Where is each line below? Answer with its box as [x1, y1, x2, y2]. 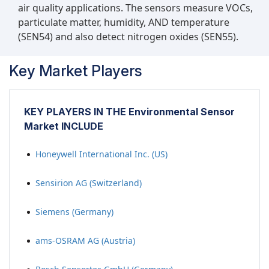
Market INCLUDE [24, 120, 103, 133]
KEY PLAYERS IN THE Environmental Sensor [24, 106, 235, 118]
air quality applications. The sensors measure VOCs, [18, 1, 253, 15]
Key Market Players [9, 62, 142, 80]
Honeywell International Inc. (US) [35, 148, 168, 160]
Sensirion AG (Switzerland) [35, 177, 142, 189]
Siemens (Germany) [35, 206, 113, 218]
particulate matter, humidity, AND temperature [18, 16, 229, 29]
